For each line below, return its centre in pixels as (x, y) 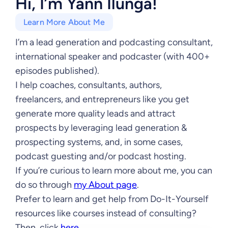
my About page (105, 185)
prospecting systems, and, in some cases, (99, 142)
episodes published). (57, 71)
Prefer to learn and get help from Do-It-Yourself (112, 199)
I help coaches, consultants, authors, (89, 85)
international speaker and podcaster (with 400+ (112, 56)
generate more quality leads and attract (95, 113)
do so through (45, 185)
